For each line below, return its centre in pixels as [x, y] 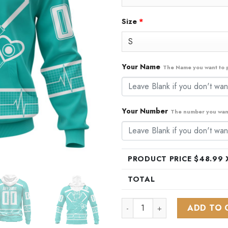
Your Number [145, 111]
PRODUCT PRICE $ [163, 159]
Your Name [141, 66]
